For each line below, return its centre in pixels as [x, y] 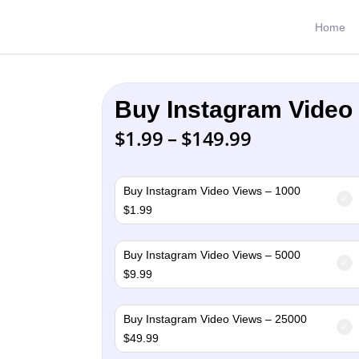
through [286, 195]
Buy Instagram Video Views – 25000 [215, 319]
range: [278, 157]
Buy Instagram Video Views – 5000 [212, 255]
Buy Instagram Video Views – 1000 [212, 191]
